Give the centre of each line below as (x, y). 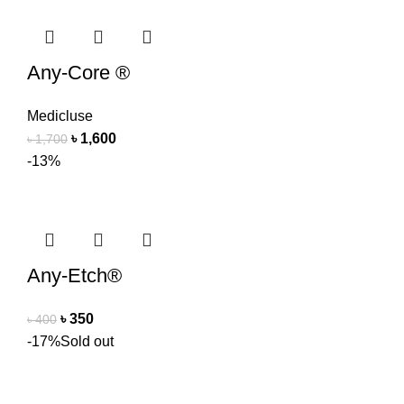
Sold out (87, 342)
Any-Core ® (78, 73)
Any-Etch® (74, 276)
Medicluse (60, 116)
